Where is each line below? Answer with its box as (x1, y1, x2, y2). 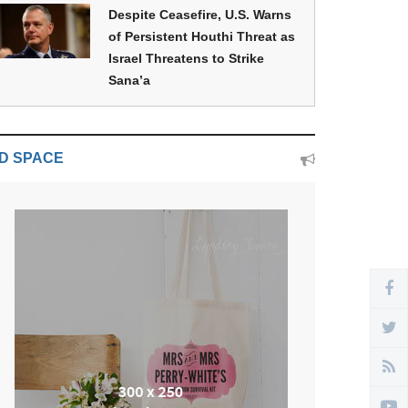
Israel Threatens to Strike (108, 51, 264, 66)
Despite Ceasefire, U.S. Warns (108, 7, 291, 22)
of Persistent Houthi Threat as (108, 29, 295, 44)
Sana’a (108, 73, 150, 87)
